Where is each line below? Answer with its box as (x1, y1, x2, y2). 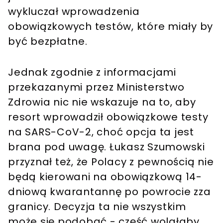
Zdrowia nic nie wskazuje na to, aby (8, 95, 196, 110)
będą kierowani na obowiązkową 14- (8, 170, 202, 184)
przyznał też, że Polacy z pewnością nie (8, 155, 214, 169)
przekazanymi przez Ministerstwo (8, 80, 185, 95)
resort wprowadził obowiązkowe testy (8, 110, 209, 124)
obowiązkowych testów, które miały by (8, 19, 213, 34)
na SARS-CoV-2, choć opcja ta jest (8, 125, 194, 139)
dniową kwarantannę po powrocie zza (8, 185, 211, 199)
